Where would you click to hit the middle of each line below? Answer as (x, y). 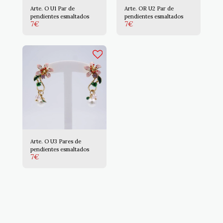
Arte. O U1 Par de (53, 8)
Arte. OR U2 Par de (149, 8)
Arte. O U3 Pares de (56, 141)
